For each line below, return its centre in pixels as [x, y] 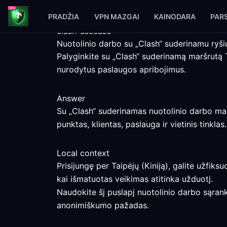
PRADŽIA [64, 16]
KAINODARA [175, 16]
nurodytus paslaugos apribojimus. [121, 69]
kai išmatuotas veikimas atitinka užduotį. [135, 179]
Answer [71, 98]
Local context [83, 153]
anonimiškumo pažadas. [103, 205]
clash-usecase [84, 31]
